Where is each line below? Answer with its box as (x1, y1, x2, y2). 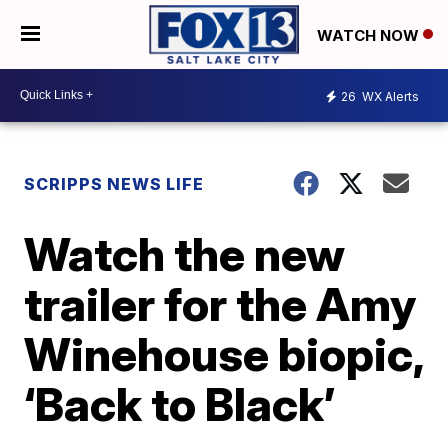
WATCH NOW (317, 25, 423, 45)
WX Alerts (359, 89, 419, 105)
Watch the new (24, 225, 346, 282)
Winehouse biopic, (24, 325, 424, 382)
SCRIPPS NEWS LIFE (24, 173, 205, 194)
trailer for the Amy (24, 275, 417, 332)
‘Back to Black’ (24, 375, 336, 432)
